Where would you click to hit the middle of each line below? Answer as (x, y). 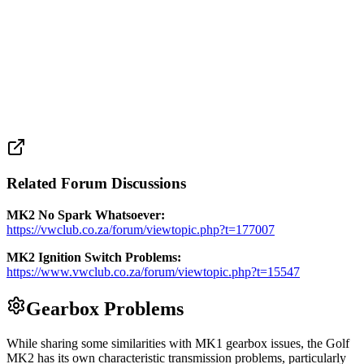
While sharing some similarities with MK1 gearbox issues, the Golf (178, 343)
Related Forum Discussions (96, 184)
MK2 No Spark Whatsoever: (86, 215)
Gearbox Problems (105, 309)
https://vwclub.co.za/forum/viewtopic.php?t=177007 (141, 230)
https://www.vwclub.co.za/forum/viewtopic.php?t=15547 (153, 272)
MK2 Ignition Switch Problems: (94, 258)
